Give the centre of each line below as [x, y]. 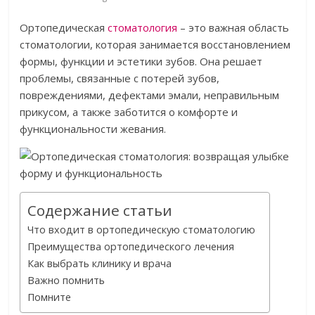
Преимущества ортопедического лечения [131, 246]
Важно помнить [66, 280]
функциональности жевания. [93, 129]
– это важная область [233, 27]
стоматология [143, 27]
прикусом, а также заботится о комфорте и [129, 112]
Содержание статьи [100, 210]
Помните [50, 297]
